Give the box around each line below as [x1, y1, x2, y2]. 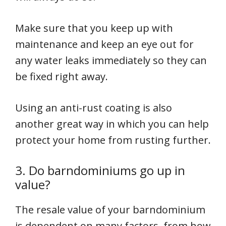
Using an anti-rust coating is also [15, 101, 172, 115]
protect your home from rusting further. [15, 133, 211, 147]
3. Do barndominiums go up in [15, 162, 185, 179]
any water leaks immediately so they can [15, 53, 207, 68]
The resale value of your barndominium [15, 203, 205, 217]
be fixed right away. [15, 70, 108, 84]
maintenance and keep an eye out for [15, 37, 194, 51]
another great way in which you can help [15, 117, 209, 131]
